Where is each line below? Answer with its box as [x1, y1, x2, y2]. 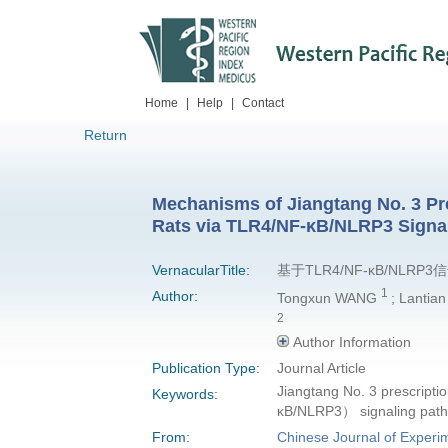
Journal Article [276, 360, 366, 377]
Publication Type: [152, 360, 260, 377]
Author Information [292, 334, 411, 351]
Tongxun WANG [276, 289, 381, 306]
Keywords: [152, 386, 218, 403]
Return [84, 127, 127, 143]
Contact [242, 96, 284, 110]
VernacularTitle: [152, 262, 250, 278]
